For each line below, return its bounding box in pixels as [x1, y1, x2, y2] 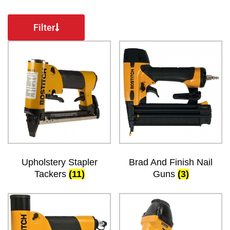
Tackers [34, 168, 69, 179]
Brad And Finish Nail [129, 157, 213, 167]
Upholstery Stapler [21, 157, 98, 167]
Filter [33, 22, 55, 33]
